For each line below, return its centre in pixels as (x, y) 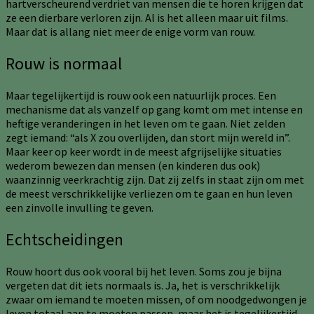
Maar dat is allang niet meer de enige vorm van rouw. (130, 32)
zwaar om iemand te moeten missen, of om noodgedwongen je (156, 300)
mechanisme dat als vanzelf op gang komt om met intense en (154, 110)
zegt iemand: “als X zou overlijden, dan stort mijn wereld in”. (148, 138)
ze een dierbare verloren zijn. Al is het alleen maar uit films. (147, 18)
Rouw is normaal (64, 64)
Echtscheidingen (64, 240)
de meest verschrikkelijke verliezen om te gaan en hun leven (149, 194)
